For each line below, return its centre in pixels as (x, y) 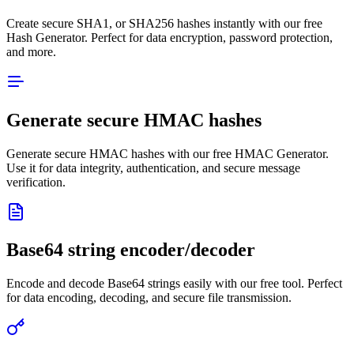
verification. (36, 182)
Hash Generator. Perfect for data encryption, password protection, (169, 37)
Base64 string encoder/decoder (131, 250)
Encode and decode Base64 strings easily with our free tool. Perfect (174, 284)
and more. (31, 51)
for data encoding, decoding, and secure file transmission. (149, 298)
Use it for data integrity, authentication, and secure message (153, 168)
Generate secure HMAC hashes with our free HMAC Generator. (168, 153)
